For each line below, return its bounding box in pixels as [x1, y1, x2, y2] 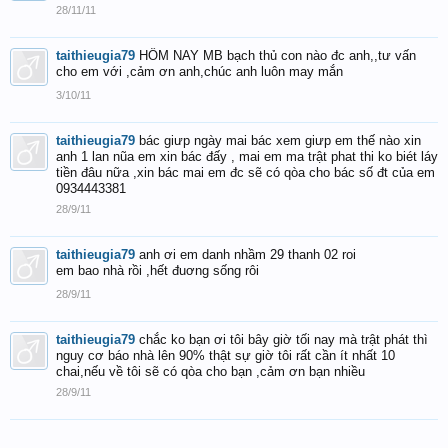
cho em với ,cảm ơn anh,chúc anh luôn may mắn [56, 64, 343, 79]
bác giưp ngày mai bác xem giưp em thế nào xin [139, 133, 421, 148]
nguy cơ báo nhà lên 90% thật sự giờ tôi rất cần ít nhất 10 [56, 348, 395, 363]
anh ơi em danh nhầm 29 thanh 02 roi [139, 247, 356, 262]
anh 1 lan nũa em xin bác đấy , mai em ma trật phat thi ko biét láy [56, 149, 438, 164]
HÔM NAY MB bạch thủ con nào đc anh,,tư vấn [139, 48, 416, 63]
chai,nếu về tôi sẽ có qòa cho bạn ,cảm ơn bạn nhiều [56, 364, 365, 379]
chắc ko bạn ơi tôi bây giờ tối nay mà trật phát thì [139, 332, 428, 347]
